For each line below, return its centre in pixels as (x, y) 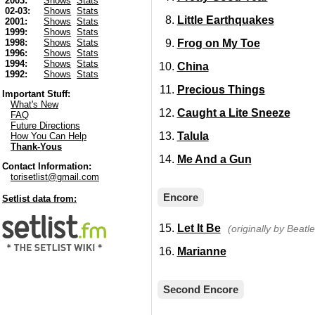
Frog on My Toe (218, 43)
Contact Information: (47, 167)
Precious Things (221, 90)
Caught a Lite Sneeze (233, 113)
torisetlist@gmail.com (55, 177)
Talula (193, 136)
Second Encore (200, 289)
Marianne (201, 251)
